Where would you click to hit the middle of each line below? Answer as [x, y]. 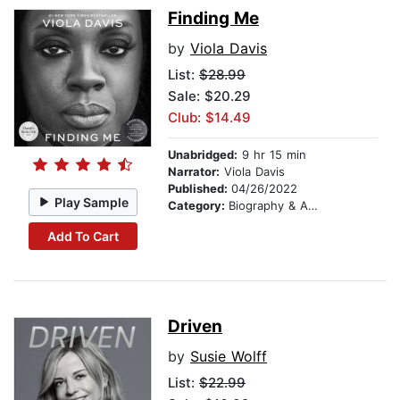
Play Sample [92, 202]
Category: [198, 206]
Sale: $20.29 [209, 96]
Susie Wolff [229, 357]
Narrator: [194, 172]
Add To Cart [83, 236]
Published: [200, 189]
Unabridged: [203, 155]
